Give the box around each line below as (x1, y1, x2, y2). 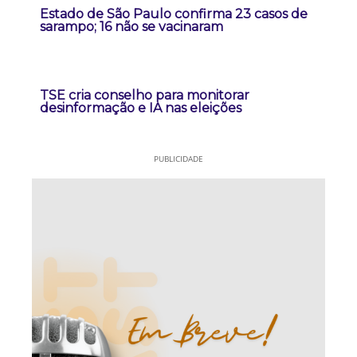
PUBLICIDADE (154, 153, 203, 165)
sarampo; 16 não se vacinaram (40, 19, 223, 35)
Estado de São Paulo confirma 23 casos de (40, 6, 308, 22)
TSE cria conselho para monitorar (40, 88, 249, 104)
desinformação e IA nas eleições (40, 100, 241, 116)
